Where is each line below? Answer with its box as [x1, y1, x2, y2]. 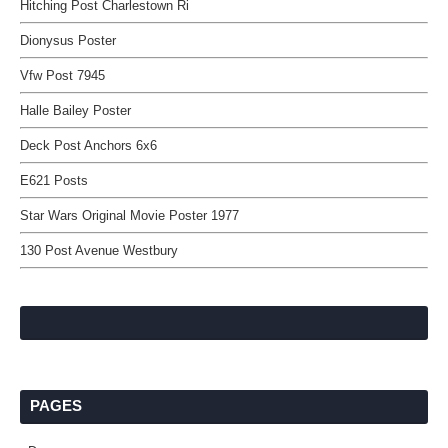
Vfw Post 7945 [20, 68, 105, 83]
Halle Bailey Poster [20, 103, 131, 118]
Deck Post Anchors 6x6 [20, 138, 157, 153]
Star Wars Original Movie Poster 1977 [20, 208, 239, 223]
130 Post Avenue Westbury [20, 243, 178, 258]
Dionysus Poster [20, 33, 116, 48]
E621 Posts [20, 173, 88, 188]
